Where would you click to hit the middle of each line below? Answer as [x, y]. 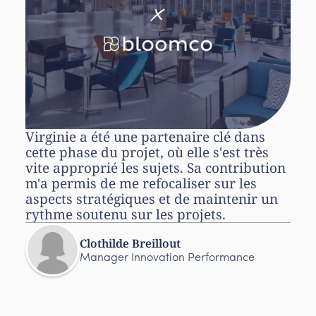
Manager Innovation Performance [167, 258]
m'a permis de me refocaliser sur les [141, 183]
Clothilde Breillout [130, 243]
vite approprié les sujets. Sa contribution [156, 168]
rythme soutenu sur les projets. [126, 214]
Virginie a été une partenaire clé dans [145, 136]
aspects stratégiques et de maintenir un [152, 199]
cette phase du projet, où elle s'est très [147, 152]
